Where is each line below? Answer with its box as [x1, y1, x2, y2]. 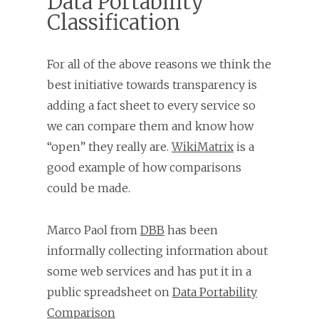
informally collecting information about [47, 243, 268, 258]
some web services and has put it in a [47, 263, 251, 278]
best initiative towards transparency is [47, 77, 257, 92]
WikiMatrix [172, 139, 234, 154]
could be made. [47, 180, 130, 195]
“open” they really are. [47, 139, 172, 154]
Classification [47, 9, 180, 36]
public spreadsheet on [47, 284, 172, 299]
